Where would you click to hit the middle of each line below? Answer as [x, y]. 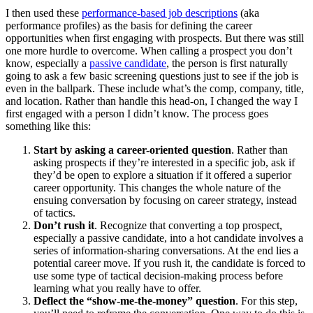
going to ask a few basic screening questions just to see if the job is [152, 76]
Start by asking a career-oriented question [132, 150]
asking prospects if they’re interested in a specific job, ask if [164, 163]
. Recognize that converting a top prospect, [188, 226]
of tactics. [54, 213]
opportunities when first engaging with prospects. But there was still [155, 38]
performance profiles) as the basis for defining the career [129, 26]
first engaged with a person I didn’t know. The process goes [137, 114]
